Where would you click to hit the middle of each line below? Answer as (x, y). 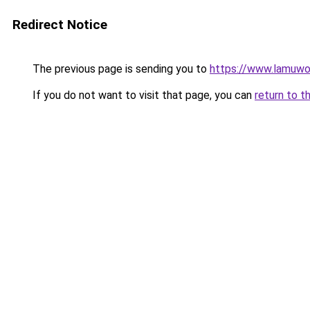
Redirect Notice (60, 25)
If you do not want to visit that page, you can (142, 95)
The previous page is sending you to (120, 69)
